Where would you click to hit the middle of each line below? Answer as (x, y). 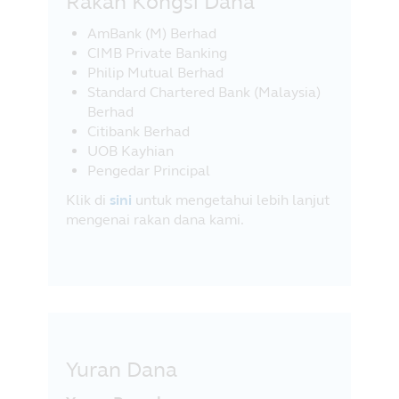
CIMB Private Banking (157, 53)
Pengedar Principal (149, 170)
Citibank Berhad (140, 131)
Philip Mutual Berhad (155, 72)
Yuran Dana (122, 370)
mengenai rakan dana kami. (155, 219)
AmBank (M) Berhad (152, 33)
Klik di (88, 199)
